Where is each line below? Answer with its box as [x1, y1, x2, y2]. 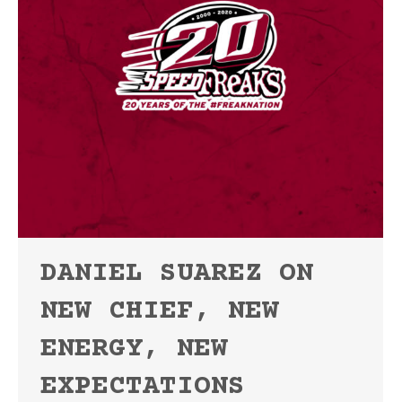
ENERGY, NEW [40, 334, 228, 365]
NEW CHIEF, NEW [40, 296, 279, 328]
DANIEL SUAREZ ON [40, 258, 313, 290]
